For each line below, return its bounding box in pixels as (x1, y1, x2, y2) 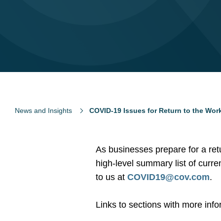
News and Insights (15, 107, 72, 114)
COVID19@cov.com (127, 172, 210, 182)
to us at (96, 172, 125, 182)
